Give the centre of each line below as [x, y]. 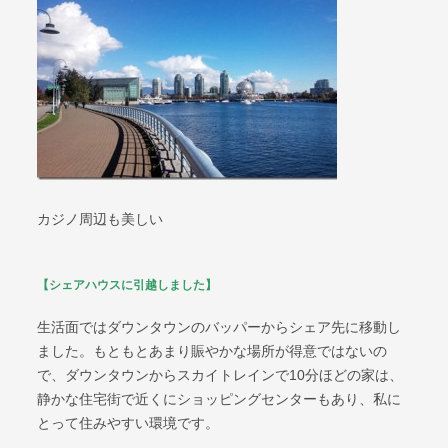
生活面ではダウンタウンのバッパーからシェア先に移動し [219, 327]
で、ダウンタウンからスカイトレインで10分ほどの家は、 [220, 375]
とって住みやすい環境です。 [128, 423]
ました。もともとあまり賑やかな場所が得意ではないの [212, 351]
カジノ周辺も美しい [100, 219]
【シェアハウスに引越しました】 [127, 284]
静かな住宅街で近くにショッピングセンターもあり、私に [219, 399]
